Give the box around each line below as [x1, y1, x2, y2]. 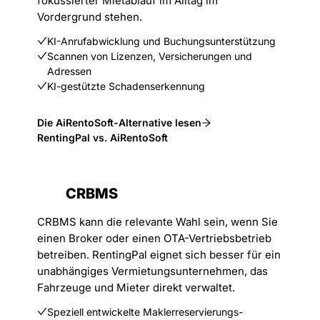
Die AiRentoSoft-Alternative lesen [37, 116, 201, 129]
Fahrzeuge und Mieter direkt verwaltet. [37, 281, 235, 294]
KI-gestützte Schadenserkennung [47, 80, 205, 92]
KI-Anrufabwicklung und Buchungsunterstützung [47, 35, 276, 47]
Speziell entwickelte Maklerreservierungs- [47, 306, 243, 318]
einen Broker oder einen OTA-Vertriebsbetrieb [37, 231, 271, 245]
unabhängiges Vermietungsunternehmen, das [37, 264, 268, 278]
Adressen [47, 65, 91, 77]
